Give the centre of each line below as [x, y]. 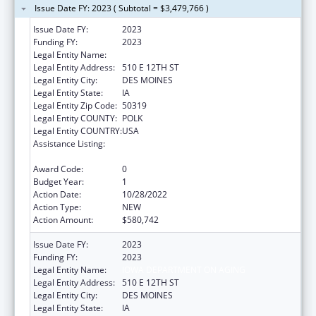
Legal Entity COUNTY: [75, 118]
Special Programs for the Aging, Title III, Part [208, 143]
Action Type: [57, 207]
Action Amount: [63, 219]
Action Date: [57, 194]
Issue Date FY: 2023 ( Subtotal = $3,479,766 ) [122, 8]
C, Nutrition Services [162, 156]
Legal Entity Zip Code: [75, 105]
